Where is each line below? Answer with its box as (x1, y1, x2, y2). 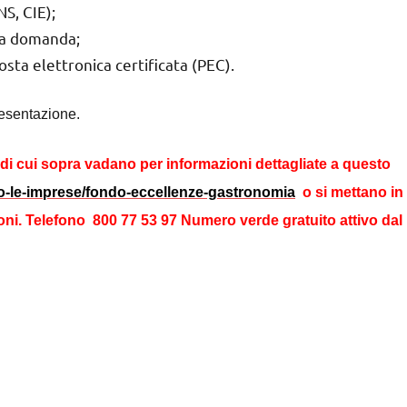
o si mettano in (295, 184, 403, 200)
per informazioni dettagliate (140, 155, 331, 172)
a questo (331, 155, 391, 172)
